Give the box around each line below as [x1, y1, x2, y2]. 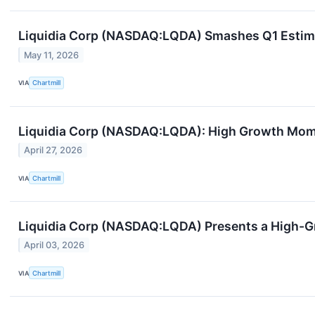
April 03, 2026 [24, 240, 85, 251]
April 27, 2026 [24, 144, 83, 155]
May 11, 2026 [24, 49, 79, 60]
